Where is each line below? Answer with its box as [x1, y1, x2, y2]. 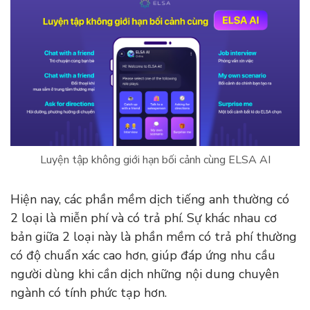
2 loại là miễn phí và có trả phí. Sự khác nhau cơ [10, 209, 277, 226]
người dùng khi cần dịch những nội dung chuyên [10, 265, 279, 282]
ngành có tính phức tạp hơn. [10, 284, 170, 301]
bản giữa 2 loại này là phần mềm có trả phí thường [10, 228, 297, 245]
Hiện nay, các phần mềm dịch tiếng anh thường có [10, 190, 289, 208]
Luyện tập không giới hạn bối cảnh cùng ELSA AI [39, 152, 271, 167]
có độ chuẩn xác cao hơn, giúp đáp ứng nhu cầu [10, 246, 275, 264]
